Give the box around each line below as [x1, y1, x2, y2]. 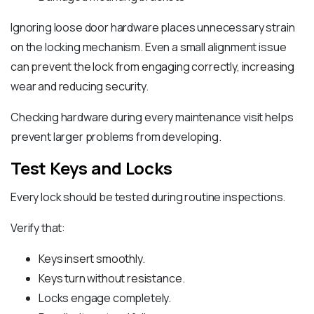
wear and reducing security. [11, 78, 149, 95]
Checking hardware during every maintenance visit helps [11, 109, 294, 125]
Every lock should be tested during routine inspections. [11, 189, 286, 205]
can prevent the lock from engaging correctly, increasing [11, 59, 295, 75]
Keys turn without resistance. [39, 271, 185, 287]
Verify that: [11, 220, 66, 236]
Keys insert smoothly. [39, 251, 145, 267]
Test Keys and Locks [11, 156, 172, 180]
